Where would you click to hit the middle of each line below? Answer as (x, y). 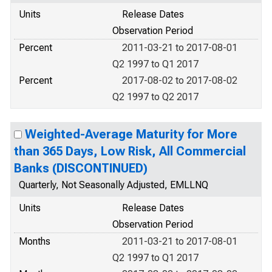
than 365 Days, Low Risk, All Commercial (130, 151)
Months (35, 241)
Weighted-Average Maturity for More (131, 134)
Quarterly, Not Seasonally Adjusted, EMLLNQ (114, 185)
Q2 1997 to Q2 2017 (155, 97)
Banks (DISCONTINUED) (81, 168)
